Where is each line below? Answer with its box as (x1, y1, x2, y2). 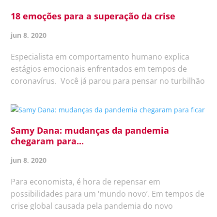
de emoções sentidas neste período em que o (11, 87, 178, 98)
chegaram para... (11, 135, 84, 147)
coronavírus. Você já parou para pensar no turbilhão (11, 75, 205, 86)
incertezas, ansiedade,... (11, 111, 98, 123)
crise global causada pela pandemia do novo (11, 200, 173, 211)
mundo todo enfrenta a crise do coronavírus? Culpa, (11, 99, 202, 110)
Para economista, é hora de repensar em (11, 176, 161, 187)
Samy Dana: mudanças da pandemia (11, 124, 170, 136)
